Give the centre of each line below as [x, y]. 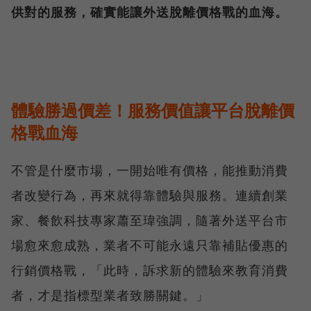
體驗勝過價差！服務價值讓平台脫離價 [153, 110]
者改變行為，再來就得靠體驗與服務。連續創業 [150, 195]
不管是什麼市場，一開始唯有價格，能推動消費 [150, 170]
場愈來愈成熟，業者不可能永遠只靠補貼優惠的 [150, 245]
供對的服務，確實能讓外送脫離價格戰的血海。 [150, 12]
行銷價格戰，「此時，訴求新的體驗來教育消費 [150, 270]
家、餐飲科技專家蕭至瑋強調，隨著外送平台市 [150, 220]
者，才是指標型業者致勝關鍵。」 [110, 295]
